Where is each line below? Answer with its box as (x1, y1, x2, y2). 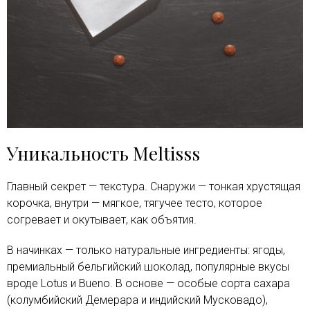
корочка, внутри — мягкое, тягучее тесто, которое (7, 197, 262, 210)
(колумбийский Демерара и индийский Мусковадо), (7, 293, 268, 307)
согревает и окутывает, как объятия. (7, 213, 197, 226)
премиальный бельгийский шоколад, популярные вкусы (7, 260, 289, 273)
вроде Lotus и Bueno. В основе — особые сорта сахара (7, 277, 290, 290)
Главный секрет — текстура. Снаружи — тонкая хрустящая (7, 180, 300, 193)
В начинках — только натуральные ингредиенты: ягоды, (7, 244, 285, 257)
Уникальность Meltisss (7, 141, 200, 165)
